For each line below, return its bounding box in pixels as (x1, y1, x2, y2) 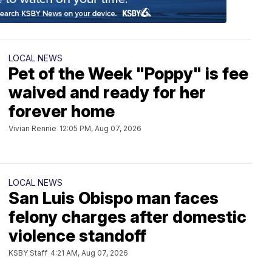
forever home (8, 101, 115, 121)
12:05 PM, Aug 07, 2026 (59, 124, 141, 133)
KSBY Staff (8, 248, 47, 257)
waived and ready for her (8, 83, 206, 103)
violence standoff (8, 226, 146, 246)
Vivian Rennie (8, 124, 56, 133)
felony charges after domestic (8, 207, 246, 227)
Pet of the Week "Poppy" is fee (8, 64, 248, 84)
